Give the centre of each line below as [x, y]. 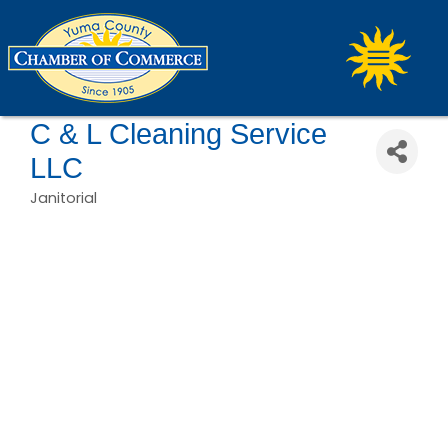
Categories [85, 213]
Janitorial [63, 198]
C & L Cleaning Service [178, 134]
